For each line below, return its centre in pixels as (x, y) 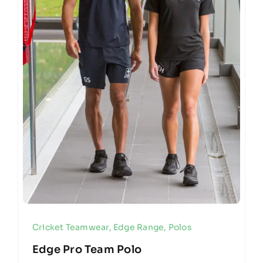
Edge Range (139, 227)
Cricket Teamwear (70, 227)
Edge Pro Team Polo (87, 249)
